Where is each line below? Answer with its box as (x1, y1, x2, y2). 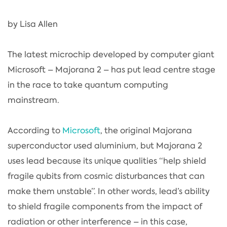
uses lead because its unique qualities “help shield (8, 155, 206, 166)
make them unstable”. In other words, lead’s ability (8, 185, 210, 197)
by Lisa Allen (8, 18, 58, 29)
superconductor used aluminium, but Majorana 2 (8, 140, 202, 151)
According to (8, 125, 62, 136)
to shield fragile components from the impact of (8, 201, 202, 212)
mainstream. (8, 94, 59, 105)
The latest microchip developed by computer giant (8, 49, 214, 60)
